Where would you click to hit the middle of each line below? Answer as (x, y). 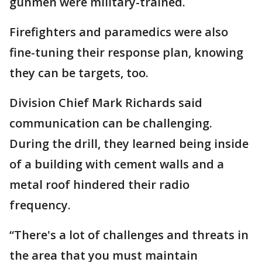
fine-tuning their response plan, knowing (126, 52)
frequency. (40, 205)
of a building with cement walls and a (117, 164)
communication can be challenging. (111, 123)
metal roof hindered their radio (99, 185)
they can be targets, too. (79, 73)
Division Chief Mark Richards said (106, 103)
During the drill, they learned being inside (129, 144)
